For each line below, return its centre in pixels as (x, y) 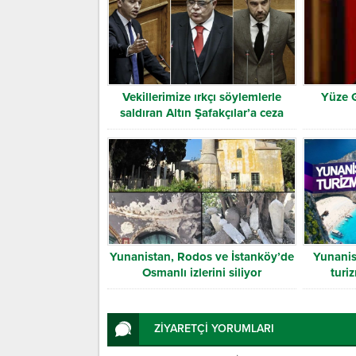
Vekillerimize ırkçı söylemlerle (201, 97)
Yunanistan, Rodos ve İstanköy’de (201, 256)
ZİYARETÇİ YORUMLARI (214, 328)
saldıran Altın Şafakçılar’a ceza (201, 113)
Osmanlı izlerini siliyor (201, 272)
